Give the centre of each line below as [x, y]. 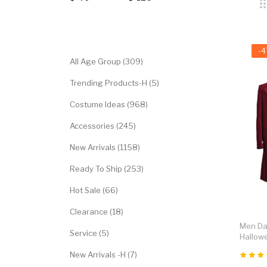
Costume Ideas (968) [109, 104]
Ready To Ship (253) [107, 169]
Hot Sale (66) [94, 190]
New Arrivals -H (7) [103, 254]
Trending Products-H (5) [114, 83]
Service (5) [89, 233]
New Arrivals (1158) [105, 147]
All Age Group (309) [106, 61]
